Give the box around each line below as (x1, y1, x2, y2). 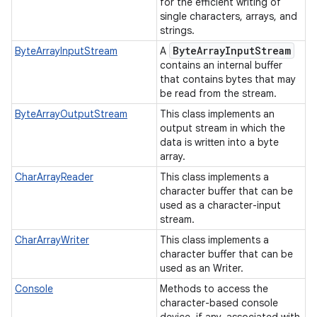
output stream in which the (160, 122, 285, 134)
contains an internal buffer (160, 59, 282, 71)
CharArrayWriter (15, 234, 89, 246)
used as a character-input (160, 199, 281, 212)
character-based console (160, 296, 278, 309)
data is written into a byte (160, 136, 279, 149)
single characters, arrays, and (160, 10, 297, 23)
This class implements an (160, 108, 275, 120)
